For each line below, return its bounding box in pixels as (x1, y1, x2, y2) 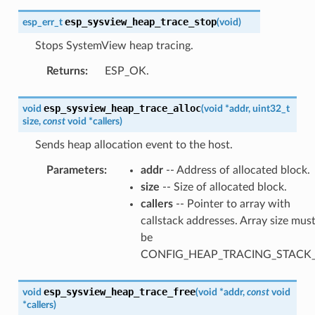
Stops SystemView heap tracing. (34, 39, 193, 51)
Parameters (46, 164, 104, 176)
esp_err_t (22, 16, 63, 27)
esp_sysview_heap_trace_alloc (43, 102, 201, 114)
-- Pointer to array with (172, 198, 290, 210)
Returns (46, 65, 85, 77)
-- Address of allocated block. (162, 164, 310, 176)
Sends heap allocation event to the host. (34, 139, 233, 150)
